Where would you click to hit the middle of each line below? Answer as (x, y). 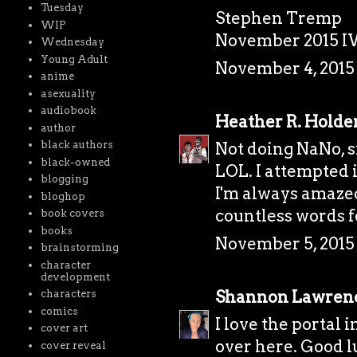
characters (69, 294)
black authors (77, 145)
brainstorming (80, 248)
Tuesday (63, 8)
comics (60, 311)
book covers (73, 214)
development (76, 277)
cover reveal (74, 345)
